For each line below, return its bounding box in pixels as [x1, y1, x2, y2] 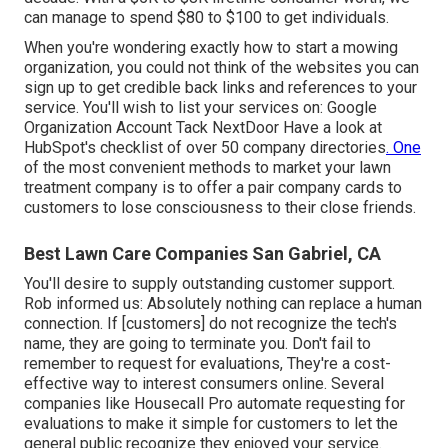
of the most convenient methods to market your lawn [24, 158, 391, 178]
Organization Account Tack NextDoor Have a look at [24, 118, 382, 138]
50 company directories [221, 138, 386, 158]
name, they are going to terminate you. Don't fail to [24, 334, 371, 354]
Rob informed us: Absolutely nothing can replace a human [24, 294, 422, 314]
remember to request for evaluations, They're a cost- [24, 354, 391, 374]
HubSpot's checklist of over [24, 138, 221, 158]
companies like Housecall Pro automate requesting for [24, 394, 405, 414]
